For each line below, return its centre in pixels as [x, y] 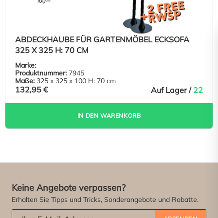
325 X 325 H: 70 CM [52, 50]
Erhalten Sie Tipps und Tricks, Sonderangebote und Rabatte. [105, 200]
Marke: [26, 65]
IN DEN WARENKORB [109, 115]
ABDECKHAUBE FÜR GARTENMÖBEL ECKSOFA [102, 39]
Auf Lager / [172, 90]
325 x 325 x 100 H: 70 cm [75, 81]
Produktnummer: [41, 73]
